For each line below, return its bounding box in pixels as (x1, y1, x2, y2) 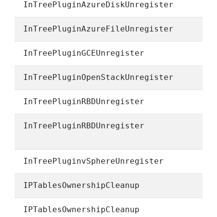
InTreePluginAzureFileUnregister (23, 24, 174, 34)
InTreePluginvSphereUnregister (23, 156, 164, 166)
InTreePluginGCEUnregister (23, 48, 145, 58)
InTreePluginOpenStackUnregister (23, 73, 174, 82)
